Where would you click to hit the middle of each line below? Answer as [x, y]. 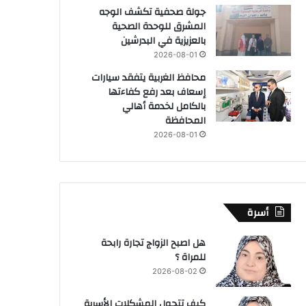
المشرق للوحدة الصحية [159, 26]
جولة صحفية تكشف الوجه [152, 12]
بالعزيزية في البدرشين [163, 41]
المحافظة [185, 121]
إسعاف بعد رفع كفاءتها [157, 92]
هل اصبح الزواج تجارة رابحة [153, 243]
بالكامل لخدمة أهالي [164, 106]
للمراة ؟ [190, 257]
